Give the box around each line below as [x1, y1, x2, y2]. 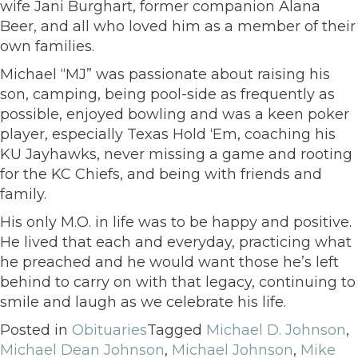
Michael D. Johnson [206, 320, 346, 339]
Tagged [147, 320, 206, 339]
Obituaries [72, 320, 147, 339]
